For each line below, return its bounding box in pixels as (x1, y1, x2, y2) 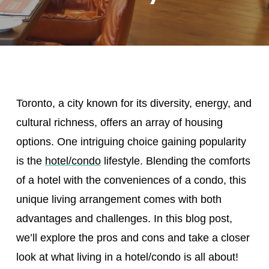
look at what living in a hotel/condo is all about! (16, 251, 238, 263)
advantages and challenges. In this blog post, (16, 213, 232, 225)
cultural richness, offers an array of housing (16, 116, 223, 128)
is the (16, 155, 45, 167)
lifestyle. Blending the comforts (100, 155, 250, 167)
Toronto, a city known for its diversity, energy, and (16, 97, 252, 109)
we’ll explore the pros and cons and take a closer (16, 232, 250, 244)
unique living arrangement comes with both (16, 193, 222, 205)
